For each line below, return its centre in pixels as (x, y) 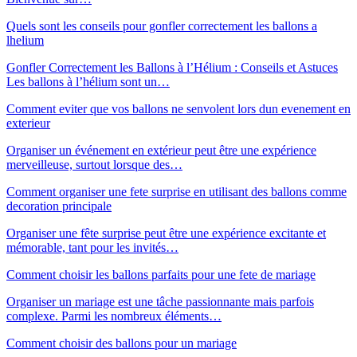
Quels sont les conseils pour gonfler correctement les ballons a (162, 25)
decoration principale (59, 206)
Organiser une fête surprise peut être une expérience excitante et (166, 233)
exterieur (28, 123)
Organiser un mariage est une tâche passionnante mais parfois (160, 301)
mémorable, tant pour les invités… (92, 247)
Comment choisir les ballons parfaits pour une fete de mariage (161, 274)
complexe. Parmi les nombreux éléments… (114, 316)
